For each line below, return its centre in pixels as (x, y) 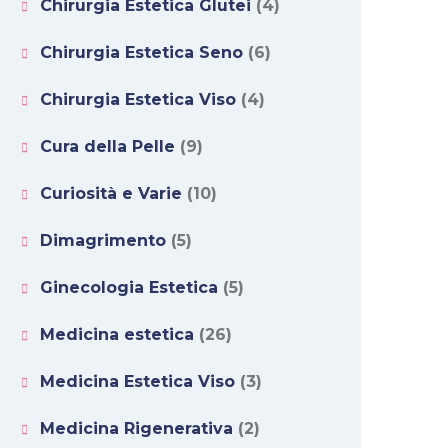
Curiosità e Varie (111, 194)
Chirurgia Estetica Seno (141, 53)
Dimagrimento (103, 241)
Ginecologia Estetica (129, 288)
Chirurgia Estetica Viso (138, 100)
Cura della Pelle (107, 147)
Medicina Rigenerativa (136, 429)
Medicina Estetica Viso (137, 382)
